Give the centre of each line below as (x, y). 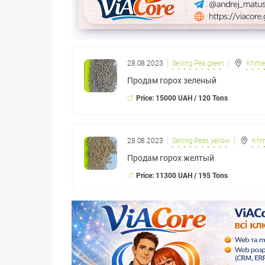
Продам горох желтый (171, 158)
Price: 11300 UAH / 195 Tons (182, 176)
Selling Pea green (198, 64)
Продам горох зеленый (172, 81)
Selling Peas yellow (201, 141)
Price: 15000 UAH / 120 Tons (182, 98)
